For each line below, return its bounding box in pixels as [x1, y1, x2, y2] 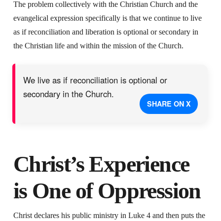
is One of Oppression [13, 178, 201, 203]
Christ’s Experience [13, 151, 189, 177]
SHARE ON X [147, 98, 191, 109]
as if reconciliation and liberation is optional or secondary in [13, 27, 198, 36]
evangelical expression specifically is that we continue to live [13, 13, 202, 22]
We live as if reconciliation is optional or [23, 74, 167, 86]
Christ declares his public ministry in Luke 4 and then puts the [13, 211, 205, 220]
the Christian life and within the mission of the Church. [13, 41, 184, 50]
